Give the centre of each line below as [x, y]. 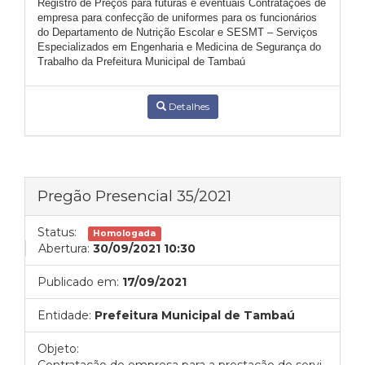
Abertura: [64, 248]
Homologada [125, 233]
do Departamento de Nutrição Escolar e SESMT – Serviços [178, 32]
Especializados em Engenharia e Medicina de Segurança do [179, 47]
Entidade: [64, 315]
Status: [57, 232]
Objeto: [58, 349]
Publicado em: [78, 282]
